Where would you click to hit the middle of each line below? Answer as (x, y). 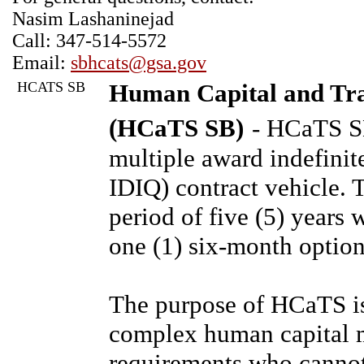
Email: (41, 63)
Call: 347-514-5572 (89, 41)
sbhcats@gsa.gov (139, 63)
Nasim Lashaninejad (93, 19)
